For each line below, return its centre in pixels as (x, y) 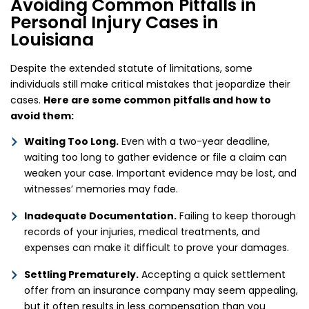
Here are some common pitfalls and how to (157, 100)
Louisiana (52, 40)
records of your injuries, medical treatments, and (142, 232)
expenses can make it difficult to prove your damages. (157, 248)
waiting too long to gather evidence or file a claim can (156, 158)
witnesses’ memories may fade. (101, 189)
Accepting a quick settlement (212, 275)
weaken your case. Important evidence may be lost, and (160, 173)
